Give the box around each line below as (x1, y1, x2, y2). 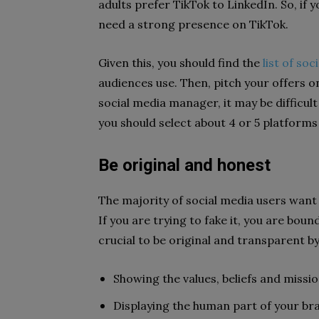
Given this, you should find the (98, 56, 263, 70)
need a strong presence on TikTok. (98, 17, 288, 31)
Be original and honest (98, 155, 271, 175)
